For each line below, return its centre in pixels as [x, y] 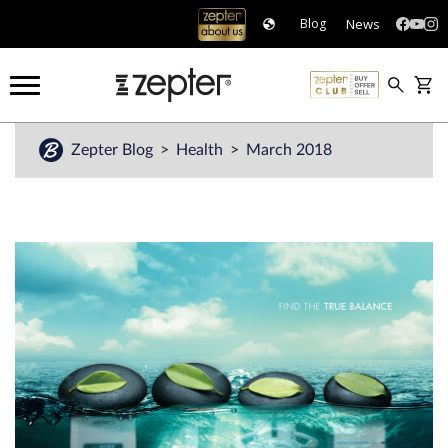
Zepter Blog [114, 150]
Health [201, 150]
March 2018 [289, 150]
